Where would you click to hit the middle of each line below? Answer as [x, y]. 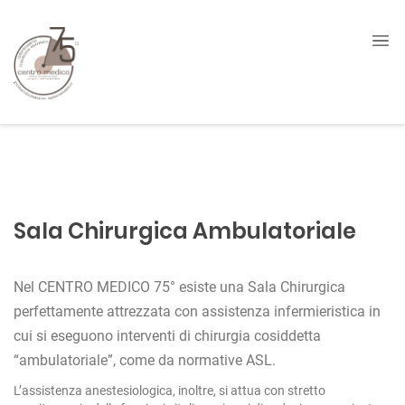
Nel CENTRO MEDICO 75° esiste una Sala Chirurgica [179, 287]
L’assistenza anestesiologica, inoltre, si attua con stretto [170, 390]
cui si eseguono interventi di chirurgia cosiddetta [167, 335]
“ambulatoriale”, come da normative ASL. [145, 360]
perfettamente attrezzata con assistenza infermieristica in [197, 311]
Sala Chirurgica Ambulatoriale [185, 231]
